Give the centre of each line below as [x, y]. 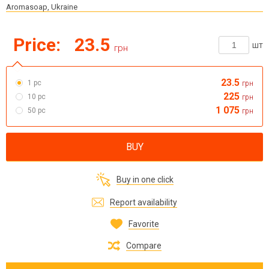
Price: [37, 45]
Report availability [144, 202]
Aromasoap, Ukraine [42, 7]
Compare [144, 245]
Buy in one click [145, 179]
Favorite [144, 224]
